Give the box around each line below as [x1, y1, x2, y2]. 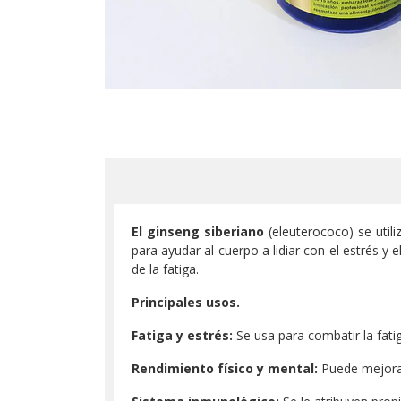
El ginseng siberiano [132, 223, 265, 240]
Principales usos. [132, 294, 240, 311]
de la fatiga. [132, 260, 199, 277]
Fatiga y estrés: [132, 327, 233, 344]
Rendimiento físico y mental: [132, 360, 318, 377]
